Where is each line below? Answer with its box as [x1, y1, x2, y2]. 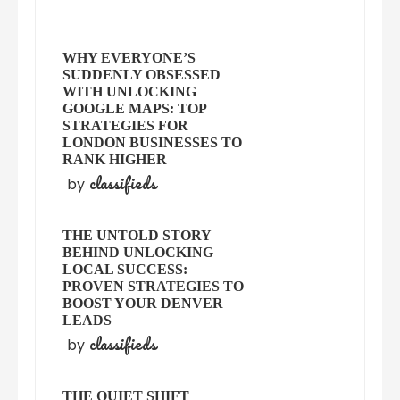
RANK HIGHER [62, 152, 168, 168]
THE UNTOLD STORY [62, 228, 212, 244]
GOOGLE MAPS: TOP [62, 101, 207, 117]
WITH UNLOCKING [62, 84, 197, 100]
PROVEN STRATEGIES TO [62, 279, 245, 295]
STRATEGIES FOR [62, 118, 189, 134]
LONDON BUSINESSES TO [62, 135, 243, 151]
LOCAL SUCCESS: [62, 262, 188, 278]
